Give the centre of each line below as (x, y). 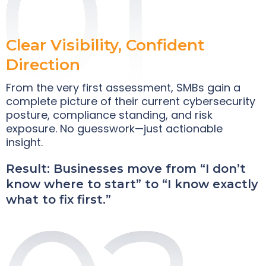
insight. (24, 142)
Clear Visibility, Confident (105, 45)
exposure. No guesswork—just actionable (114, 129)
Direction (43, 65)
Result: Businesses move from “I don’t (126, 169)
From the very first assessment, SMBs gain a (123, 88)
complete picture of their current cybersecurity (131, 102)
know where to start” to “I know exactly (132, 184)
